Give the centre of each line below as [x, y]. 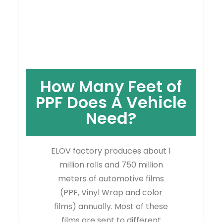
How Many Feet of [111, 87]
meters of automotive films [111, 179]
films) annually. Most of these [111, 207]
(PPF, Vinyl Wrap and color [111, 193]
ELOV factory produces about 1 [111, 151]
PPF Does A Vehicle [111, 103]
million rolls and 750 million [111, 165]
